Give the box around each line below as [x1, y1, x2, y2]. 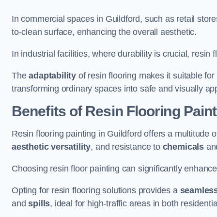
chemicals [162, 142, 204, 152]
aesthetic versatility [12, 142, 91, 152]
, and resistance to [91, 142, 163, 152]
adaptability [29, 71, 77, 80]
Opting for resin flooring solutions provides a [12, 186, 180, 195]
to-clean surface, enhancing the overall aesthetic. [12, 27, 197, 37]
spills [28, 199, 50, 208]
